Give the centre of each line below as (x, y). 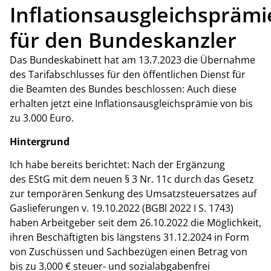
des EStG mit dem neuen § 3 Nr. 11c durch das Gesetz (132, 179)
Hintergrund (40, 141)
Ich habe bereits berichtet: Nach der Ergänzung (117, 164)
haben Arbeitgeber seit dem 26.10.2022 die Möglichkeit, (135, 222)
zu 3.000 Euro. (42, 118)
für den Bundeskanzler (123, 40)
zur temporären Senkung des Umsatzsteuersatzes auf (133, 193)
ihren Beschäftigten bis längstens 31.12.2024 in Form (129, 237)
